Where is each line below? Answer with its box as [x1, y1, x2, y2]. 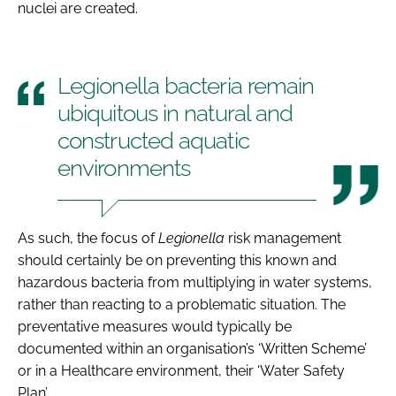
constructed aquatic [57, 126, 249, 154]
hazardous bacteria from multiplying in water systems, [18, 273, 372, 291]
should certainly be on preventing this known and [18, 251, 337, 269]
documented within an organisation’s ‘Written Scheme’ [18, 339, 367, 357]
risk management [225, 229, 341, 247]
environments [57, 154, 191, 181]
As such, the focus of [18, 229, 158, 247]
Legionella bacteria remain [57, 72, 315, 99]
